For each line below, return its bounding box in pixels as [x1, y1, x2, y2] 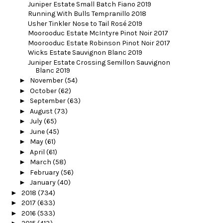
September [29, 97, 67, 106]
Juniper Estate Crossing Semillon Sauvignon [27, 58, 170, 67]
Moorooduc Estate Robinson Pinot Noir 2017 [27, 38, 170, 47]
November [29, 76, 65, 85]
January [29, 178, 57, 187]
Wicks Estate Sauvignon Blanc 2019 [27, 48, 142, 57]
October [29, 86, 58, 95]
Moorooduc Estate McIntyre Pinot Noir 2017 [27, 29, 168, 38]
